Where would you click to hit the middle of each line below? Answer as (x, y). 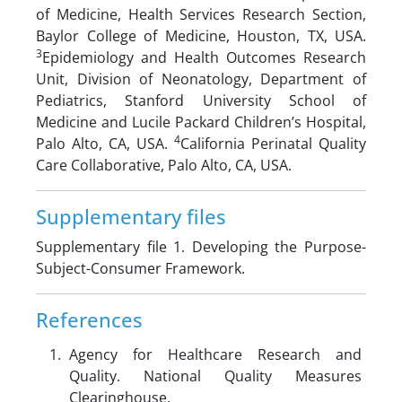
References (89, 320)
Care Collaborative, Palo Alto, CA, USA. (164, 165)
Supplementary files (131, 217)
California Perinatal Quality (273, 144)
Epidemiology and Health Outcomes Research (204, 57)
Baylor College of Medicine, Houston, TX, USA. (201, 36)
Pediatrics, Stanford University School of (201, 100)
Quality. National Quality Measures (215, 376)
